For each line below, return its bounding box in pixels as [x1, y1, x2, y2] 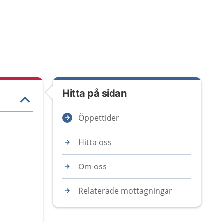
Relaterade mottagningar [78, 185, 172, 196]
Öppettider [78, 112, 119, 123]
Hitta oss [78, 137, 111, 148]
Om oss [78, 161, 107, 172]
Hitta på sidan [62, 87, 126, 99]
